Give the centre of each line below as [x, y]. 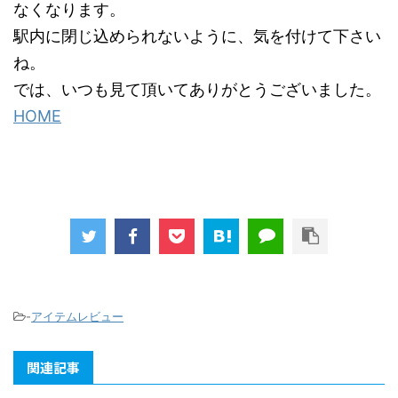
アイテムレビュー [77, 316]
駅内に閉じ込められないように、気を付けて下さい [197, 36]
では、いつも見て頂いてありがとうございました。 [197, 89]
